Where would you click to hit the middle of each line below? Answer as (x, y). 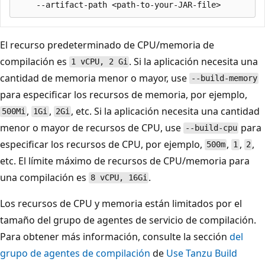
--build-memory (224, 78)
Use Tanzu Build (202, 253)
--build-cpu (211, 128)
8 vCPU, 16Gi (119, 178)
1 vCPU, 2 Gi (99, 62)
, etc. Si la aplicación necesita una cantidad (166, 111)
